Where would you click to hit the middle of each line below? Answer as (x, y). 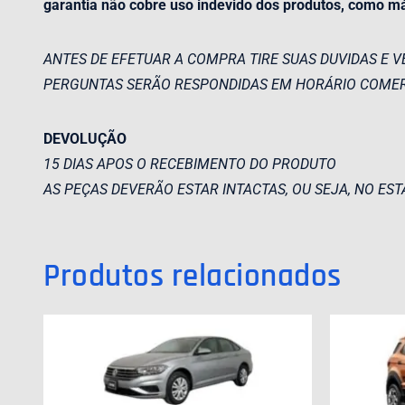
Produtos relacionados (193, 276)
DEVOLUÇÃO (85, 139)
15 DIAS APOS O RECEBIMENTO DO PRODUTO (190, 164)
